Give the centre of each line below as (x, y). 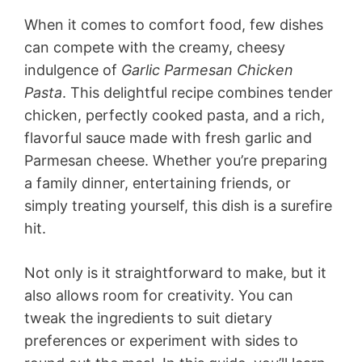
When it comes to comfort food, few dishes (174, 24)
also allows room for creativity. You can (159, 295)
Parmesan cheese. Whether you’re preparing (176, 160)
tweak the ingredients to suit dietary (148, 318)
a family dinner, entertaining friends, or (158, 183)
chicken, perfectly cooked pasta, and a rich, (175, 115)
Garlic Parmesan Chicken (207, 69)
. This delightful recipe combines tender (198, 92)
